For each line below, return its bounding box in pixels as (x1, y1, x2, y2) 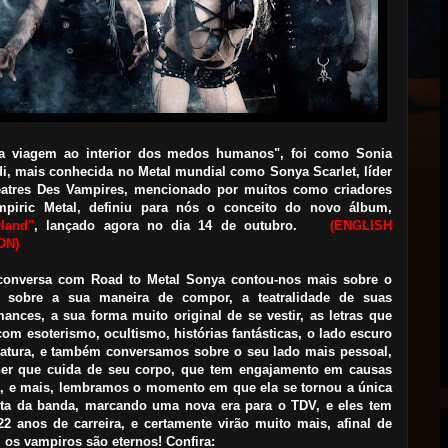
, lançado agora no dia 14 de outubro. (34, 217, 330, 233)
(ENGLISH (330, 217, 392, 233)
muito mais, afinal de (249, 415, 392, 431)
